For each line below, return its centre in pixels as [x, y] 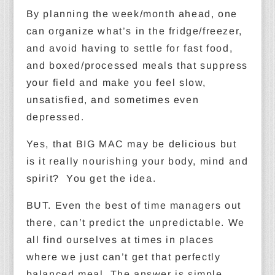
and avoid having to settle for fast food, [130, 48]
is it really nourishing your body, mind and [137, 161]
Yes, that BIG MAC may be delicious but [131, 144]
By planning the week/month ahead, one [132, 14]
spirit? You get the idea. [91, 178]
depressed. [55, 117]
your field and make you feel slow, [116, 83]
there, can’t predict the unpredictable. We [135, 223]
